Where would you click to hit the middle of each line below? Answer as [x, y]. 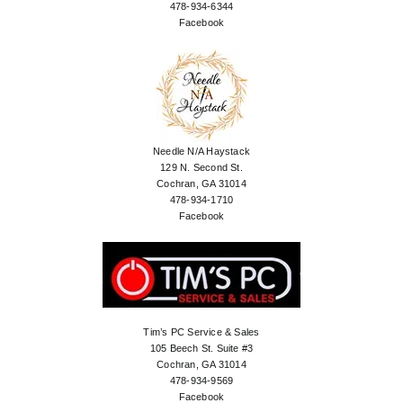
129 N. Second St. [201, 168]
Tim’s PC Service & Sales [201, 332]
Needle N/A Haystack [201, 152]
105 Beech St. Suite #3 [201, 349]
